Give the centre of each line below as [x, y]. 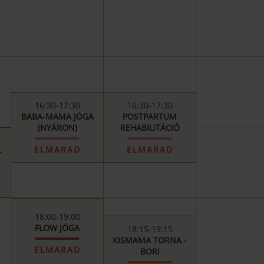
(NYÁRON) [57, 128]
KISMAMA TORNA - [150, 240]
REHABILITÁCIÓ [150, 128]
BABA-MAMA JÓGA [57, 116]
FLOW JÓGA [57, 228]
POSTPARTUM [150, 116]
